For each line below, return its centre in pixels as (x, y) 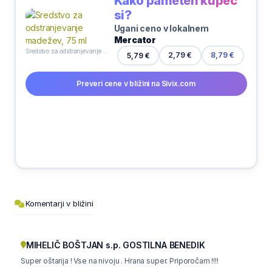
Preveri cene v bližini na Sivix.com (136, 83)
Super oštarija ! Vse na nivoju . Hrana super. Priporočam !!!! (120, 261)
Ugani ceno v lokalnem (161, 28)
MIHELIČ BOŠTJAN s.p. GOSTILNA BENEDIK (115, 245)
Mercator (135, 39)
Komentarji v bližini (59, 203)
